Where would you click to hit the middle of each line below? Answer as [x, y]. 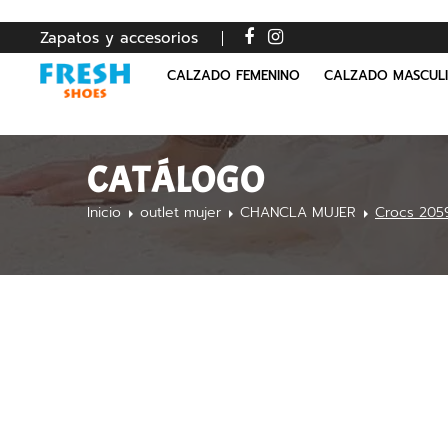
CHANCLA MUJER [298, 212]
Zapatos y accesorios [119, 38]
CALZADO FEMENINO [233, 75]
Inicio [104, 212]
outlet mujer [180, 212]
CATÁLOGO [176, 180]
